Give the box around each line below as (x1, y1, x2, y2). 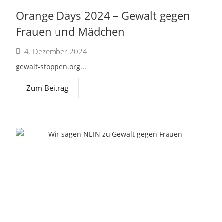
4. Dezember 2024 (24, 46, 88, 56)
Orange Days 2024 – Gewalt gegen (16, 8, 191, 23)
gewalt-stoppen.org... (16, 62, 87, 71)
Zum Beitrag (26, 83, 69, 93)
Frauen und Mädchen (16, 24, 125, 39)
